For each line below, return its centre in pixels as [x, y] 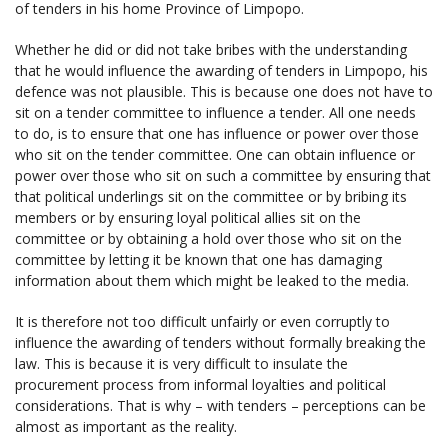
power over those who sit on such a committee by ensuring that [223, 175]
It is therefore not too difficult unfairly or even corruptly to [202, 321]
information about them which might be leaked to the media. [212, 280]
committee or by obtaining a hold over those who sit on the [208, 238]
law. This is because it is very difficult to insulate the [181, 363]
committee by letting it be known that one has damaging [198, 259]
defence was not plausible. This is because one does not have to [224, 91]
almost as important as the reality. [126, 426]
